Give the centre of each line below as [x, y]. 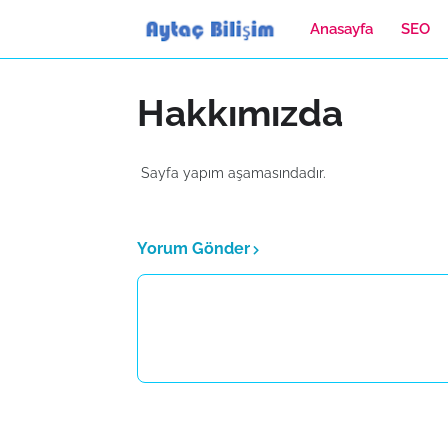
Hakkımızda [240, 113]
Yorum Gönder [193, 248]
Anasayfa [341, 29]
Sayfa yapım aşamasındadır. [231, 173]
